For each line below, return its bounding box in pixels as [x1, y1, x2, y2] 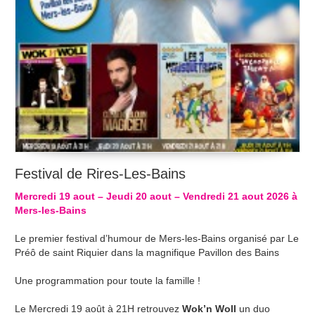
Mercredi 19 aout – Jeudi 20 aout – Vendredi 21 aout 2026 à [15, 190, 298, 202]
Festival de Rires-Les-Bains [15, 165, 186, 181]
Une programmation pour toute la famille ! [15, 274, 201, 286]
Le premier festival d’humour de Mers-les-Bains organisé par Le [15, 232, 300, 244]
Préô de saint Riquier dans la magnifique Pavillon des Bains [15, 246, 280, 258]
